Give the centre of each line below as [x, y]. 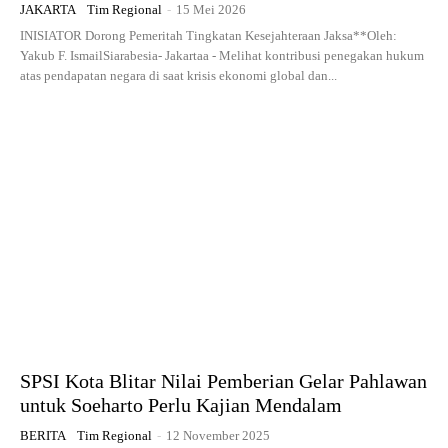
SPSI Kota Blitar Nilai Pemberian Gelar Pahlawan [223, 381]
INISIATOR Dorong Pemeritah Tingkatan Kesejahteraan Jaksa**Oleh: [208, 35]
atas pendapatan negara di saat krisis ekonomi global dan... [178, 75]
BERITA [43, 436]
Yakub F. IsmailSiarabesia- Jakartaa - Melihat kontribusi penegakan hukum [222, 55]
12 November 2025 [218, 436]
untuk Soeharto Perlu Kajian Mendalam [181, 405]
